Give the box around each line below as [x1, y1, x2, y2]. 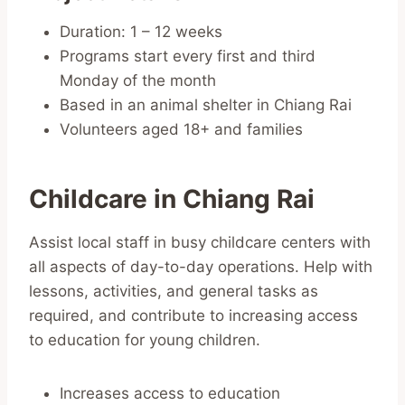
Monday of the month [60, 71, 216, 89]
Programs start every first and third [60, 46, 316, 65]
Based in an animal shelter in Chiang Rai [60, 95, 352, 114]
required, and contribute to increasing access [29, 306, 358, 325]
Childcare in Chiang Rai [29, 183, 315, 214]
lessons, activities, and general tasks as [29, 281, 318, 300]
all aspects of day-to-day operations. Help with [29, 257, 372, 276]
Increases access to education [60, 383, 280, 402]
